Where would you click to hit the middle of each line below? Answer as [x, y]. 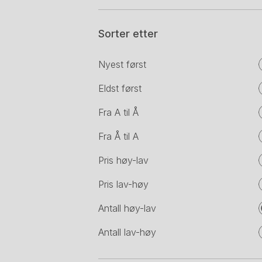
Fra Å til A [118, 136]
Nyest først [122, 64]
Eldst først [120, 88]
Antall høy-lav [127, 208]
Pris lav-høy [123, 184]
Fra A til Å [118, 112]
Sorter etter [128, 34]
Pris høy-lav [123, 160]
